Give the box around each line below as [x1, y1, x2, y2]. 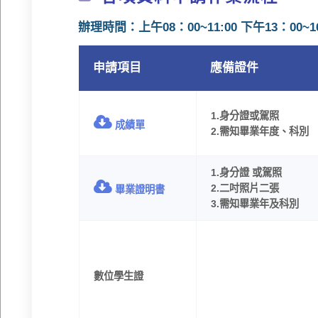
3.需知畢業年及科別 [210, 198, 299, 210]
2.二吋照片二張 [210, 182, 279, 194]
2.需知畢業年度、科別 [210, 126, 309, 138]
